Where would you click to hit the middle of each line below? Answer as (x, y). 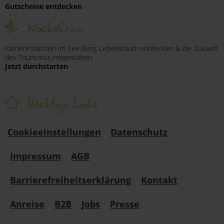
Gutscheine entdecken (43, 6)
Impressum (35, 156)
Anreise (27, 204)
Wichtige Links (63, 104)
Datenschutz (139, 132)
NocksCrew (55, 28)
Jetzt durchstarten (36, 66)
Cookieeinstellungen (54, 132)
